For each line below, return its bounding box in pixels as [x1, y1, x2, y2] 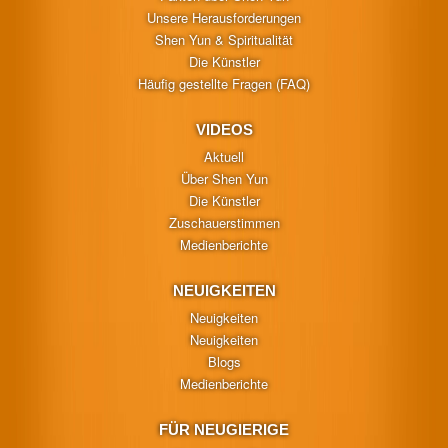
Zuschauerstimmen [168, 212, 280, 232]
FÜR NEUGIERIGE [159, 420, 289, 438]
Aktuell [204, 146, 244, 166]
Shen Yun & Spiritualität [155, 29, 293, 49]
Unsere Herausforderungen [147, 7, 301, 27]
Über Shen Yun [180, 168, 268, 188]
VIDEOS [195, 120, 253, 138]
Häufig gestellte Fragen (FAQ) [138, 73, 310, 93]
